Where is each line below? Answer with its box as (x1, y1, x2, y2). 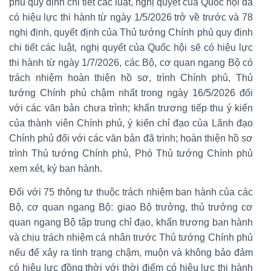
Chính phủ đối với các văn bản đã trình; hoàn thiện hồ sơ (9, 132, 253, 143)
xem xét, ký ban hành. (9, 163, 102, 174)
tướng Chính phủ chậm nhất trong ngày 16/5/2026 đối (9, 87, 253, 98)
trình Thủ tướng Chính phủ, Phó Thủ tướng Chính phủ (9, 148, 253, 158)
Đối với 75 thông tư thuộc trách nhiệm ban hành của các (9, 186, 253, 197)
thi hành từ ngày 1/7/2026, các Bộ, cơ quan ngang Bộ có (9, 57, 253, 68)
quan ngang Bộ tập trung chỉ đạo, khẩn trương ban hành (9, 217, 253, 227)
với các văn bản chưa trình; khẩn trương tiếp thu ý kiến (9, 102, 253, 113)
